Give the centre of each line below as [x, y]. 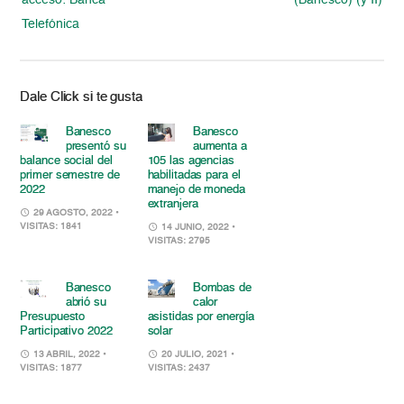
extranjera [173, 205]
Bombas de [222, 289]
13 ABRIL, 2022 [67, 355]
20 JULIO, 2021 [194, 355]
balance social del [66, 161]
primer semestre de [70, 176]
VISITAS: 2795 [179, 241]
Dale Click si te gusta [81, 97]
